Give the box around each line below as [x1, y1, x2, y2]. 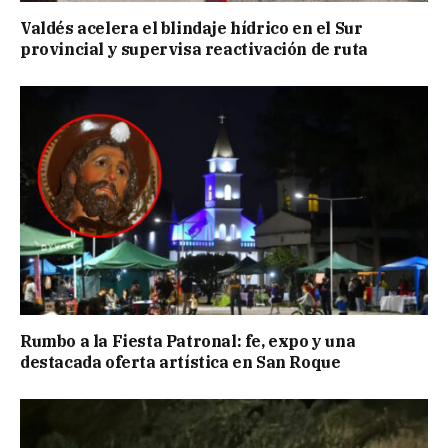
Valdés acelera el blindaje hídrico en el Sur [20, 17, 363, 38]
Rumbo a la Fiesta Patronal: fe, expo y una [20, 330, 356, 351]
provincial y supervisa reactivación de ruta [20, 38, 368, 59]
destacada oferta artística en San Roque [20, 351, 341, 372]
